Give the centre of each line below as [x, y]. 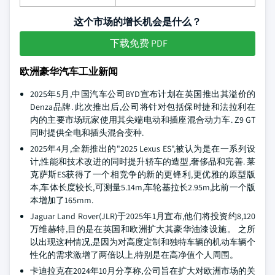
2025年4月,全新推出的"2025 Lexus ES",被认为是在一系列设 [143, 149]
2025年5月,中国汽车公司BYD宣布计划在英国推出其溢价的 [143, 94]
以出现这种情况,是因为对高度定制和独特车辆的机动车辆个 [143, 242]
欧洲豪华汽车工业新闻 [69, 72]
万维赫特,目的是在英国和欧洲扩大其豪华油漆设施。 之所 [143, 229]
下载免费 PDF [139, 43]
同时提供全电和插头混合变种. [87, 133]
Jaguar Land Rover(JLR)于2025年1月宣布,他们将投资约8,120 [143, 216]
